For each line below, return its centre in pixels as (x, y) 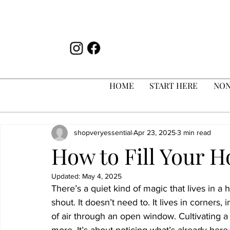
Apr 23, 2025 (155, 133)
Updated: (67, 176)
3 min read (194, 133)
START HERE (174, 85)
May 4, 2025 (102, 176)
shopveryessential (103, 133)
